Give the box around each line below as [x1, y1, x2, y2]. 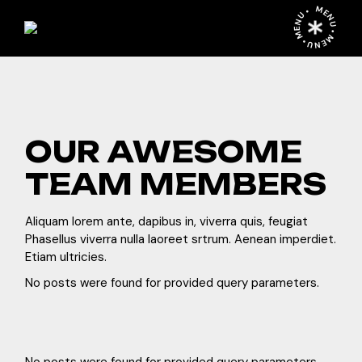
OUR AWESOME [25, 134, 303, 170]
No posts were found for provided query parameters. [25, 275, 320, 291]
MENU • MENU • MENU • [291, 3, 339, 51]
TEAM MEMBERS [25, 166, 327, 202]
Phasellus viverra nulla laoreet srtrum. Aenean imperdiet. [25, 231, 337, 247]
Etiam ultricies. [25, 249, 107, 265]
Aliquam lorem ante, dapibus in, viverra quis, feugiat [25, 213, 309, 229]
